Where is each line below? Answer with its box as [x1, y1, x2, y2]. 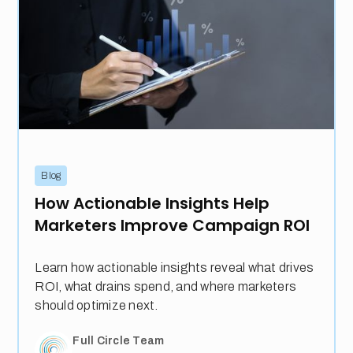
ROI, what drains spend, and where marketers [35, 280, 297, 294]
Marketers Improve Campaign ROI [35, 214, 310, 237]
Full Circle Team [72, 334, 165, 347]
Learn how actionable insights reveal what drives [35, 261, 314, 275]
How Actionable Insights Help [35, 192, 270, 215]
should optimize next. [35, 299, 158, 313]
